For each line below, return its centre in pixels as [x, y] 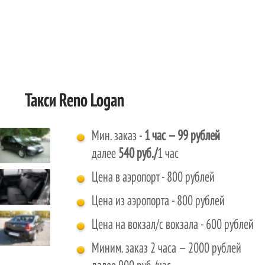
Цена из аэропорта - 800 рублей [159, 201]
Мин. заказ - [118, 136]
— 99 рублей [194, 136]
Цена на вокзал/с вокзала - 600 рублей [173, 225]
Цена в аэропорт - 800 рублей [153, 178]
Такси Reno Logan [75, 101]
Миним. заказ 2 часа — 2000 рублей [167, 249]
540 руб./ [138, 154]
